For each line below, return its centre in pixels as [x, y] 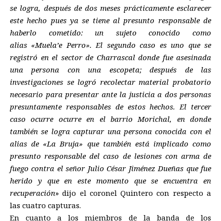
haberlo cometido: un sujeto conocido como [110, 32]
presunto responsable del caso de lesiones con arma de [110, 156]
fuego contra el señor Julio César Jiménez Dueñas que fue [110, 168]
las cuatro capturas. [45, 205]
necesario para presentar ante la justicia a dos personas [110, 94]
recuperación [33, 193]
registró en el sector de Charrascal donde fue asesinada [110, 57]
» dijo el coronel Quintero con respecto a [133, 193]
